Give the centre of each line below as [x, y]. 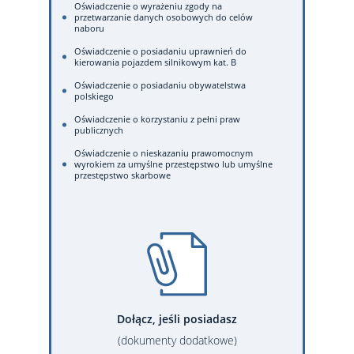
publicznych [99, 130]
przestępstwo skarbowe [122, 175]
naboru [89, 28]
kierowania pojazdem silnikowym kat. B [155, 62]
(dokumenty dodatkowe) [177, 340]
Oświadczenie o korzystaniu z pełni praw [157, 119]
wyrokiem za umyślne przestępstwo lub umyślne [173, 164]
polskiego [94, 96]
